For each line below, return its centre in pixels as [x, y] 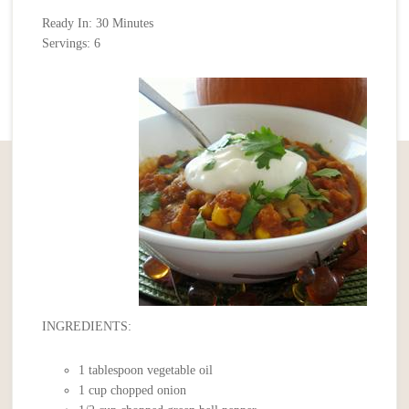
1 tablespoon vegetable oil [146, 371]
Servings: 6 [72, 44]
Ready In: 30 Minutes [98, 24]
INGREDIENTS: [87, 327]
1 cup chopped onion [133, 391]
